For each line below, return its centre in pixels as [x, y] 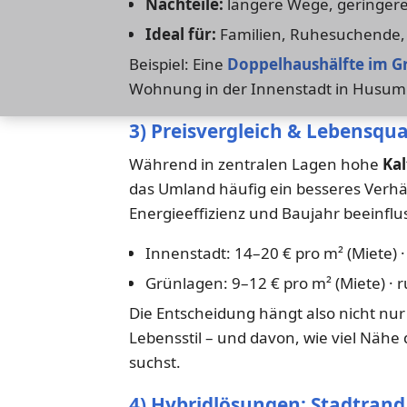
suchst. [155, 362]
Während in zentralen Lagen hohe [256, 164]
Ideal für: [180, 34]
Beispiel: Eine [178, 64]
